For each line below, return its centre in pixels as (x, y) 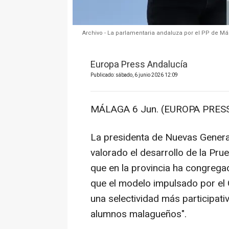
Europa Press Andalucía (139, 65)
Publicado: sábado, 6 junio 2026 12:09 (134, 75)
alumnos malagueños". (139, 214)
